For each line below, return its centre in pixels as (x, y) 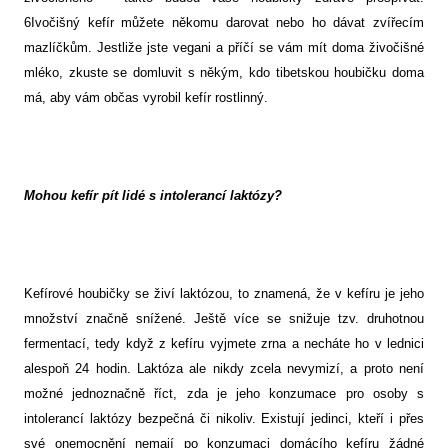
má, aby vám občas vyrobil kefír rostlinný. (146, 98)
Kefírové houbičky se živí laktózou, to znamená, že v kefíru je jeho (224, 294)
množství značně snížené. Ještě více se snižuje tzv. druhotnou (224, 319)
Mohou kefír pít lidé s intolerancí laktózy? (153, 196)
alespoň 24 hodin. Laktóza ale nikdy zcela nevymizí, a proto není (224, 369)
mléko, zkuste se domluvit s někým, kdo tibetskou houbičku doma (224, 73)
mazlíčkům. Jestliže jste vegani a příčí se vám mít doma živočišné (224, 48)
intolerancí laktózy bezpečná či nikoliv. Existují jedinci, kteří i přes (224, 419)
